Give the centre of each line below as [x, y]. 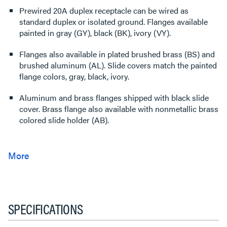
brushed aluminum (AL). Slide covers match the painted [118, 65]
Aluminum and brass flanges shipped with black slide [114, 98]
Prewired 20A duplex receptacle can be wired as [104, 10]
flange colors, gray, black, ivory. [74, 76]
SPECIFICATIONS [46, 208]
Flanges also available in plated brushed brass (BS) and [117, 54]
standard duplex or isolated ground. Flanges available [113, 22]
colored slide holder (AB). [64, 120]
